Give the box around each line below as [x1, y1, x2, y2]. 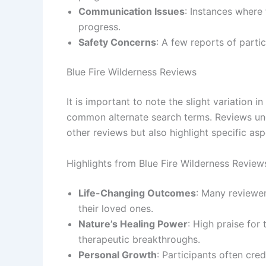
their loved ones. [78, 202, 153, 214]
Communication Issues [78, 5, 185, 18]
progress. [78, 21, 121, 33]
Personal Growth [78, 248, 157, 261]
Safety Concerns [78, 36, 156, 49]
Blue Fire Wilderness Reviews [66, 66, 197, 78]
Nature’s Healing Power [78, 217, 188, 230]
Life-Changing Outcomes [78, 186, 196, 199]
